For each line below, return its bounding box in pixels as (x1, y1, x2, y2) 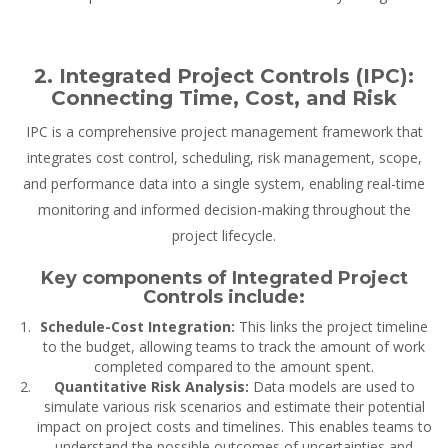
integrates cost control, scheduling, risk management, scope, (26, 148, 422, 168)
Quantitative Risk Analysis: (53, 377, 253, 397)
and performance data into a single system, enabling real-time (23, 174, 425, 194)
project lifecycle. (172, 226, 276, 246)
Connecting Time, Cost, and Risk (51, 86, 397, 111)
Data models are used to (252, 377, 415, 397)
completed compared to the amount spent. (94, 357, 374, 377)
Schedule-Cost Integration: (40, 317, 235, 337)
